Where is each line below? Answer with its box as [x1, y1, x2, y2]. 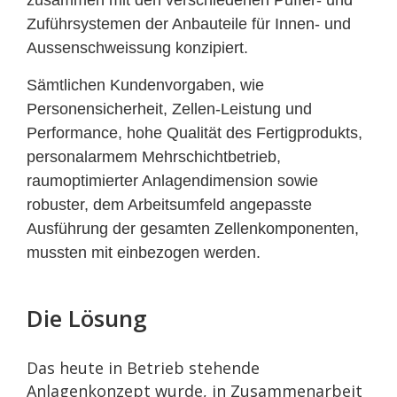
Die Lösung [27, 302, 147, 335]
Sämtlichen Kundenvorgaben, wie [27, 76, 264, 95]
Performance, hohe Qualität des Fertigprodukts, [27, 124, 362, 143]
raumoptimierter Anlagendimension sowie [27, 172, 318, 191]
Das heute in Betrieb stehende [27, 357, 260, 379]
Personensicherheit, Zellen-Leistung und [27, 100, 312, 119]
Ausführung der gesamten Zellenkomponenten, [27, 220, 359, 238]
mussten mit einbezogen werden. [27, 244, 261, 262]
